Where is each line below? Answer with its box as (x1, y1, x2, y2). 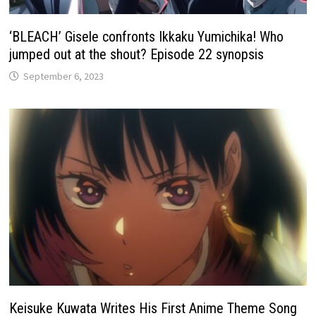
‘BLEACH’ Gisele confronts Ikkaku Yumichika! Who (9, 28, 284, 46)
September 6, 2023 (23, 70, 104, 83)
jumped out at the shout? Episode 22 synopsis (9, 46, 265, 63)
